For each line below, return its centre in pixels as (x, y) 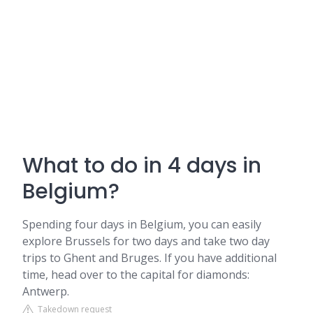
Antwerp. (46, 291)
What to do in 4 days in (142, 166)
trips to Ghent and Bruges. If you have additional (150, 258)
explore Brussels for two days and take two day (146, 241)
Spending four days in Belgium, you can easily (142, 224)
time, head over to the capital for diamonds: (136, 275)
